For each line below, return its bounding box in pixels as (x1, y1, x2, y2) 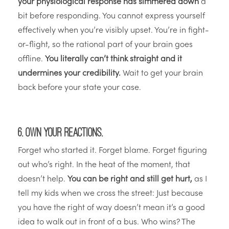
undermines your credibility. (18, 70, 121, 78)
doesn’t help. (18, 175, 67, 184)
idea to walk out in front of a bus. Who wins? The (18, 218, 195, 227)
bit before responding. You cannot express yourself (18, 12, 205, 21)
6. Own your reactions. (18, 128, 103, 137)
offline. (18, 55, 45, 64)
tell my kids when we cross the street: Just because (18, 190, 203, 198)
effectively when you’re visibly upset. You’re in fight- (18, 27, 209, 35)
